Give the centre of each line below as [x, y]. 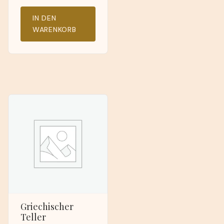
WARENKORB [54, 30]
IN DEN [44, 18]
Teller [33, 217]
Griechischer [47, 206]
